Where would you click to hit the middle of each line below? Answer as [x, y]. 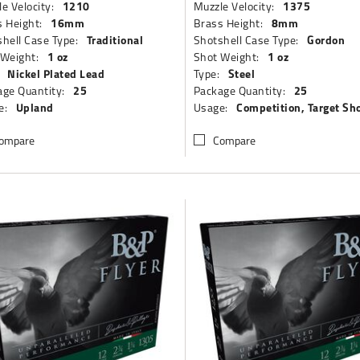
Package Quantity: [239, 90]
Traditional [115, 40]
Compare [234, 140]
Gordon [326, 40]
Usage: [211, 107]
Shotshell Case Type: [246, 40]
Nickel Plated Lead [56, 74]
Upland [35, 107]
